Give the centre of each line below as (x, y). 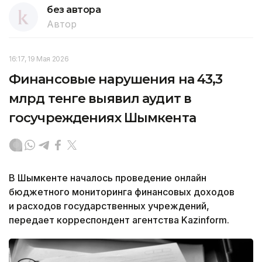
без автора (74, 9)
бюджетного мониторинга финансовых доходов (122, 192)
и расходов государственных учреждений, (109, 206)
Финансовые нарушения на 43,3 (116, 79)
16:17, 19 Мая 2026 (39, 58)
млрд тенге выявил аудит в (100, 98)
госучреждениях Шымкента (102, 118)
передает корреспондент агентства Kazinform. (119, 220)
